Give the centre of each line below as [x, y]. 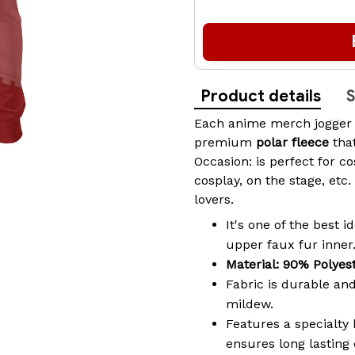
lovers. [214, 200]
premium [225, 143]
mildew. [250, 303]
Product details [261, 97]
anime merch [269, 124]
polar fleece [294, 143]
